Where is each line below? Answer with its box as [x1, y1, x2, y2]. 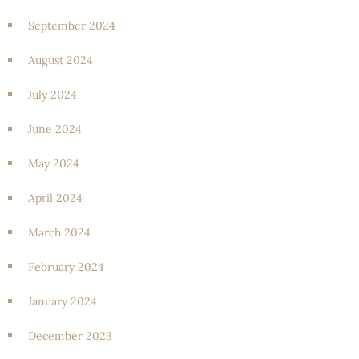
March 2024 [28, 224, 91, 240]
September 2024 [28, 18, 115, 33]
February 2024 [28, 259, 104, 274]
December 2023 [28, 328, 112, 343]
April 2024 [28, 190, 83, 205]
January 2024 [28, 293, 97, 309]
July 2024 [28, 87, 77, 102]
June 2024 [28, 121, 82, 136]
